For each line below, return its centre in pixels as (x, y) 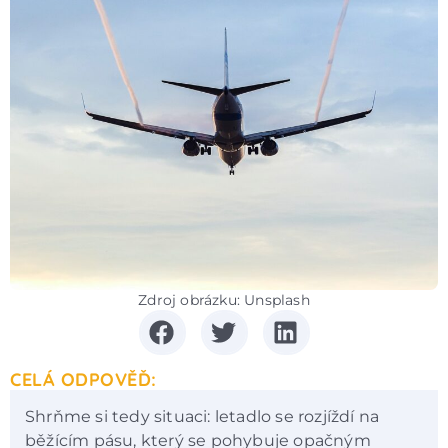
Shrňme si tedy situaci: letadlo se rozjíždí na (202, 416)
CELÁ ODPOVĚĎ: (83, 379)
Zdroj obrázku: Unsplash (224, 299)
